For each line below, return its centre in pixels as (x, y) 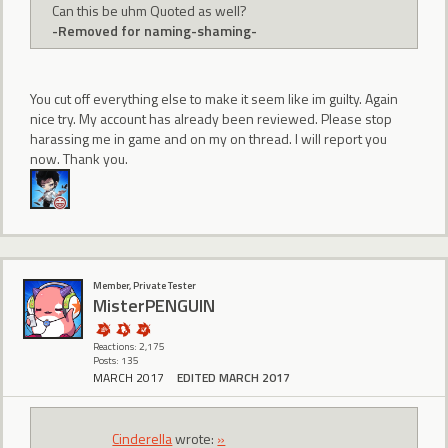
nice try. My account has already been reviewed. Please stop (211, 119)
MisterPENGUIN (154, 306)
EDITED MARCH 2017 (233, 377)
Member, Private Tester (144, 285)
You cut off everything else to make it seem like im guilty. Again (214, 99)
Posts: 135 (116, 360)
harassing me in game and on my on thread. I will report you (208, 139)
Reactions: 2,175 (129, 346)
